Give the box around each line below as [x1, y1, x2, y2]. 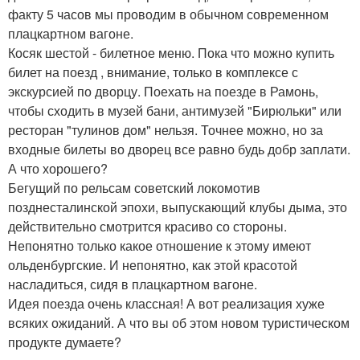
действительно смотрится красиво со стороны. [8, 216, 287, 235]
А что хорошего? [8, 158, 108, 178]
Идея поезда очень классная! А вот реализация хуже [8, 293, 325, 313]
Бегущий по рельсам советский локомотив [8, 178, 260, 197]
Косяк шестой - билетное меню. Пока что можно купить [8, 43, 334, 62]
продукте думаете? [8, 332, 121, 351]
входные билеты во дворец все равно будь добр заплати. [8, 139, 350, 158]
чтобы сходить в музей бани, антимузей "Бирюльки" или [8, 100, 342, 120]
